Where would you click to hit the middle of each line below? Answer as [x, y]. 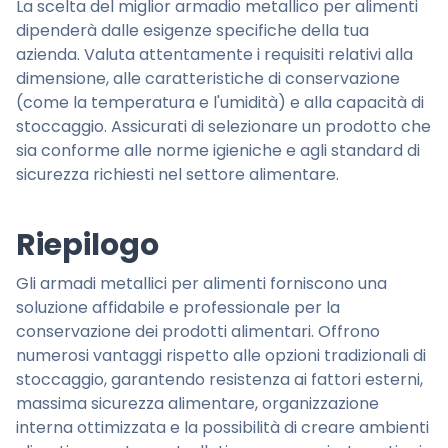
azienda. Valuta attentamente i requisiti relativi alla [214, 55]
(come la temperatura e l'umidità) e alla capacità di [220, 103]
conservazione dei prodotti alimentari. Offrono [198, 332]
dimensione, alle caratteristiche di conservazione [208, 79]
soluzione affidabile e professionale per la [178, 308]
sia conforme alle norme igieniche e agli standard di [218, 151]
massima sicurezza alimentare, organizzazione [197, 404]
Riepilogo [87, 245]
